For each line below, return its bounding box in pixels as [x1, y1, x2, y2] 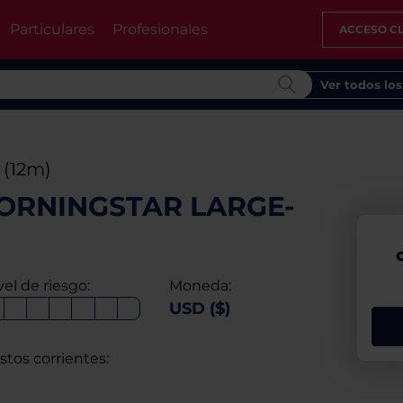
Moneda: [168, 277, 231, 294]
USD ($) [168, 299, 230, 318]
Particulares [9, 21, 94, 38]
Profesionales [112, 21, 208, 38]
